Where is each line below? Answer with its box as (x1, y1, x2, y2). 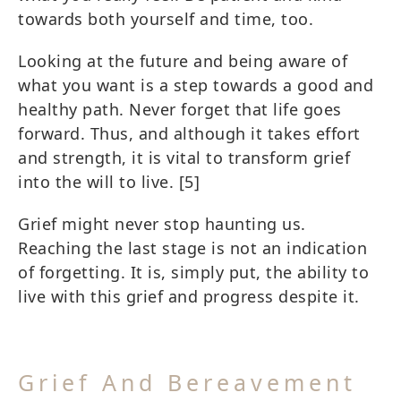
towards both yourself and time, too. (18, 7, 313, 30)
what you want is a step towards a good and (18, 73, 373, 96)
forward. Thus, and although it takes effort (18, 122, 361, 144)
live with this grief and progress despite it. (18, 285, 360, 307)
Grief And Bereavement (18, 366, 356, 397)
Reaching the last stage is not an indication (18, 236, 367, 259)
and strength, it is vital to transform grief (18, 146, 350, 168)
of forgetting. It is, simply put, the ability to (18, 260, 369, 283)
